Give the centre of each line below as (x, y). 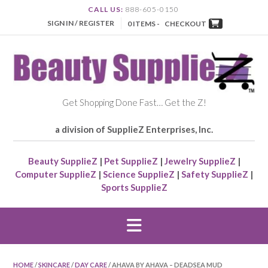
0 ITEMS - (144, 24)
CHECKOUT (185, 24)
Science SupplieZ (139, 174)
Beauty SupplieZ (63, 161)
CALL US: (105, 10)
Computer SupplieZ (56, 174)
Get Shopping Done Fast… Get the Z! (134, 103)
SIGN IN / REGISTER (80, 23)
